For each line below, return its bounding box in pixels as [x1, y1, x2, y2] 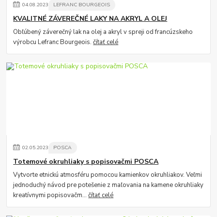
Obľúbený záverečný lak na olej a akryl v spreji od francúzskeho [13, 27, 193, 36]
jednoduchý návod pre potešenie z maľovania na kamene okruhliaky [13, 180, 204, 189]
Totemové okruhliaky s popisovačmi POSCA [13, 156, 159, 166]
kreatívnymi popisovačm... [13, 190, 89, 200]
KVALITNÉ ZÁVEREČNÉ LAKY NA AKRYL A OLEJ [13, 14, 168, 23]
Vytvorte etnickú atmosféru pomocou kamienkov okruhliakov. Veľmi [13, 170, 202, 179]
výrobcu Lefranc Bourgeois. [13, 37, 93, 46]
